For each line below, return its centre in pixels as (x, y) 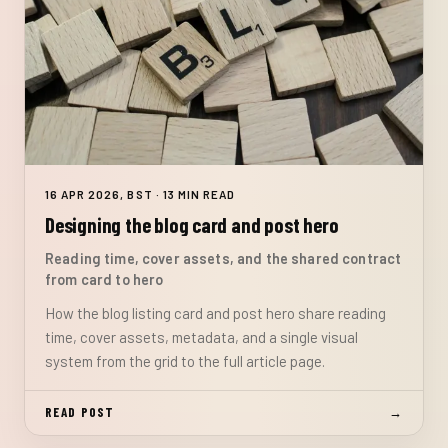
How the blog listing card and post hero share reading (215, 312)
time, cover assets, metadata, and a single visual (201, 336)
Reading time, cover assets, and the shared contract (223, 258)
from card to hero (104, 279)
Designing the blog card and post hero (192, 225)
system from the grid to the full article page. (185, 360)
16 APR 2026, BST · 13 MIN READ (140, 194)
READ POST (80, 412)
